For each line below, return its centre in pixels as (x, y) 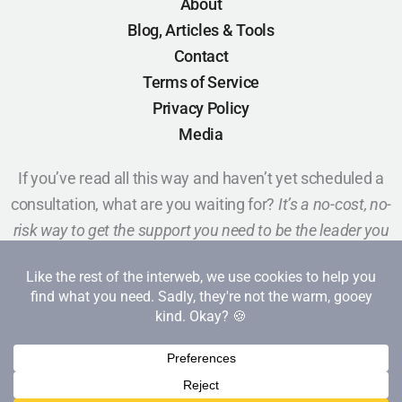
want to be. (201, 256)
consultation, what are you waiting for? (144, 204)
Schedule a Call (201, 318)
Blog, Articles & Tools (201, 30)
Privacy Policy (201, 108)
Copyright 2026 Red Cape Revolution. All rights (201, 386)
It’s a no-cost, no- (335, 204)
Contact (201, 56)
